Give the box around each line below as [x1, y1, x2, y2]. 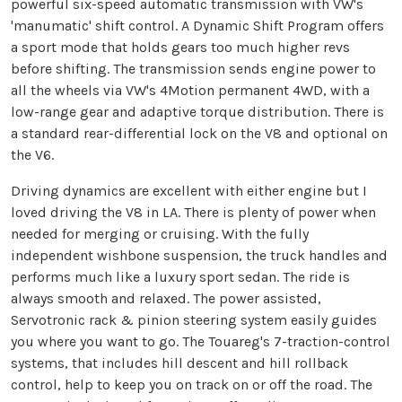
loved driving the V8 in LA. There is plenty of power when [11, 204, 376, 222]
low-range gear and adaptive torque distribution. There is [11, 103, 384, 121]
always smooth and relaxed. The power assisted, [11, 290, 321, 308]
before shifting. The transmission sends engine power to [11, 60, 376, 78]
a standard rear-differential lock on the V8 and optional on [11, 125, 388, 143]
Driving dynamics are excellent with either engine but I [11, 182, 367, 200]
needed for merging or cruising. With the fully [11, 225, 309, 243]
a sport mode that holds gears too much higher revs [11, 39, 350, 57]
